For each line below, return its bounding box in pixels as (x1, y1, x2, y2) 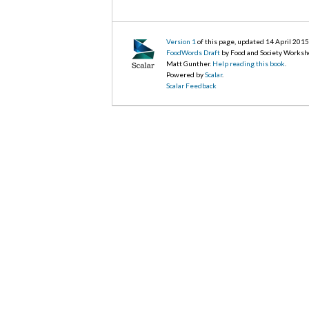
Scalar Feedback (166, 81, 217, 90)
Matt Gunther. (166, 59, 213, 68)
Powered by (166, 70, 206, 79)
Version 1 (166, 37, 197, 46)
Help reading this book (212, 59, 286, 68)
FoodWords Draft (166, 48, 221, 57)
